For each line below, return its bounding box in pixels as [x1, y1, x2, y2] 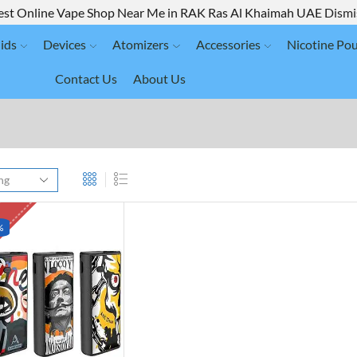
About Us [133, 71, 186, 87]
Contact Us [55, 71, 118, 87]
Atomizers [112, 37, 170, 53]
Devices [43, 37, 87, 53]
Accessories [195, 37, 261, 53]
